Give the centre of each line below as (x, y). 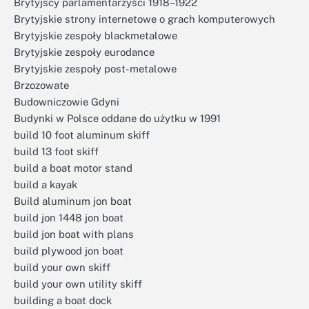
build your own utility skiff (78, 284)
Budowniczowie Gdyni (67, 102)
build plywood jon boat (69, 251)
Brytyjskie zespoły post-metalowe (95, 69)
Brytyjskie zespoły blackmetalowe (96, 36)
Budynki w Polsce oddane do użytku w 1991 (117, 118)
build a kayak (46, 185)
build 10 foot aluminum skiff (82, 135)
